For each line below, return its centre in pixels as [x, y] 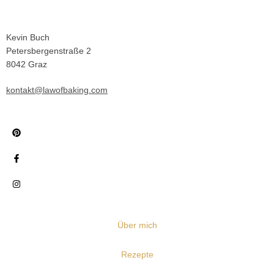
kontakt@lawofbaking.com [57, 90]
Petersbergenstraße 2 [49, 51]
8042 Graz [27, 64]
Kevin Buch [28, 37]
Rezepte [137, 254]
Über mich [137, 225]
